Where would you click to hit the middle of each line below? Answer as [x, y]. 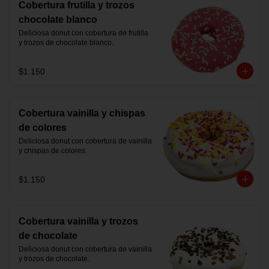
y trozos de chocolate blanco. [66, 43]
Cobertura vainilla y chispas [82, 113]
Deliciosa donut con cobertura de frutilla [83, 33]
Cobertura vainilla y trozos [78, 221]
